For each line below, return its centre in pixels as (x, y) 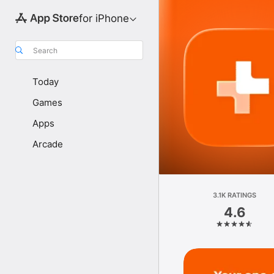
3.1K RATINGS (235, 195)
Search (45, 50)
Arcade (48, 144)
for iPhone (104, 18)
